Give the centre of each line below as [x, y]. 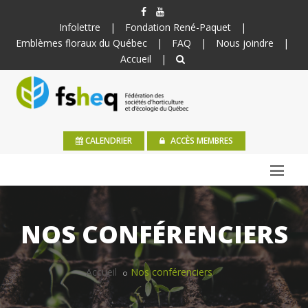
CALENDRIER [107, 140]
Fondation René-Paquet [178, 27]
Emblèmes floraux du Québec [81, 43]
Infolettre [79, 27]
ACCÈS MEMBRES [200, 140]
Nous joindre [245, 43]
